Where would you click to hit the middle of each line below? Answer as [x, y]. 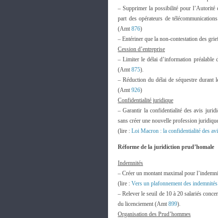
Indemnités [130, 163]
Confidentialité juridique [145, 100]
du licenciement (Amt [143, 204]
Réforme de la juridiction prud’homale [166, 147]
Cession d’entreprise [141, 49]
